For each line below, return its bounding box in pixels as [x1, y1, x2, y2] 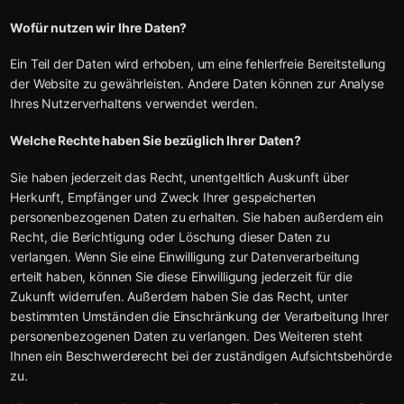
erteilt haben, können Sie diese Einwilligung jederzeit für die [10, 268, 353, 284]
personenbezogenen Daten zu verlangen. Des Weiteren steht [10, 327, 363, 344]
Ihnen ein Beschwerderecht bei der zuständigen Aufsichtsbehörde [10, 347, 392, 363]
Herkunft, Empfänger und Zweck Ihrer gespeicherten [10, 188, 317, 205]
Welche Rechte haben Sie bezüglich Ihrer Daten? [10, 133, 301, 149]
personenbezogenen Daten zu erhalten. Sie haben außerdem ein [10, 208, 383, 225]
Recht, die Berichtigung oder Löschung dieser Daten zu [10, 228, 330, 244]
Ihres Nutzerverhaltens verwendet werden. [10, 96, 258, 112]
